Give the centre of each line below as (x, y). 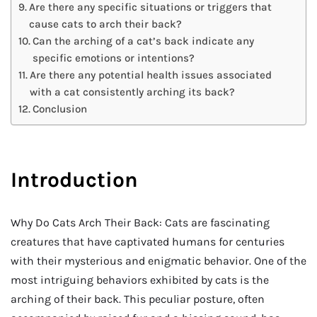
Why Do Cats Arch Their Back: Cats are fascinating (140, 223)
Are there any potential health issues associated (151, 75)
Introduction (74, 180)
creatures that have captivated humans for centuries (148, 242)
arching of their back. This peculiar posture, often (138, 299)
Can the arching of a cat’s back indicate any (144, 41)
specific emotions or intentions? (114, 58)
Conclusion (60, 109)
